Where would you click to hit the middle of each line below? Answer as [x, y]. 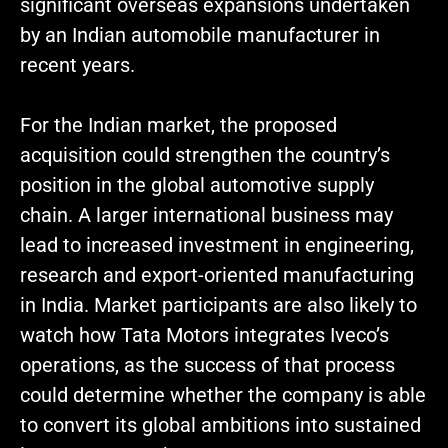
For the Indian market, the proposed [178, 125]
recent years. [77, 65]
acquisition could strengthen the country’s [205, 155]
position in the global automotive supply [197, 185]
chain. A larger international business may [206, 215]
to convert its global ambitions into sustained [220, 425]
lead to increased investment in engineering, [217, 245]
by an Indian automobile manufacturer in [200, 35]
